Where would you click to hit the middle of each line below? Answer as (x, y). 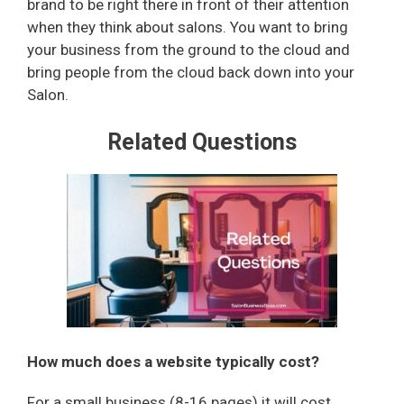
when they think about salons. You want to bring (188, 27)
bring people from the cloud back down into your (191, 72)
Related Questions (202, 142)
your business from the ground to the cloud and (188, 49)
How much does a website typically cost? (173, 361)
